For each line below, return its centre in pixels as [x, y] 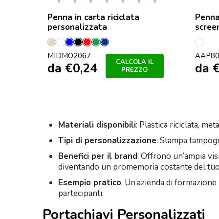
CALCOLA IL [134, 62]
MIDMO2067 [69, 55]
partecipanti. [81, 193]
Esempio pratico [90, 182]
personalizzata [77, 27]
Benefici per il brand [98, 156]
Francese [121, 46]
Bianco [73, 46]
